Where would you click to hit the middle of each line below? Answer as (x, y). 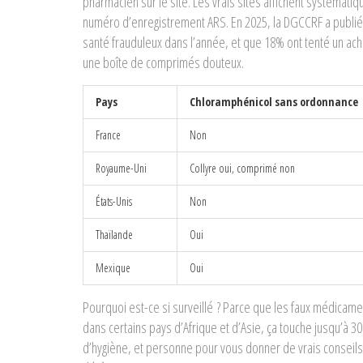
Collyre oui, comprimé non (242, 168)
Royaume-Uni (121, 168)
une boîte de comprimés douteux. (163, 62)
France (108, 135)
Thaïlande (114, 234)
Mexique (113, 267)
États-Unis (114, 201)
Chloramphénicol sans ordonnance (274, 101)
